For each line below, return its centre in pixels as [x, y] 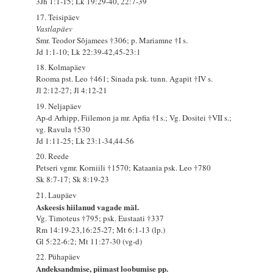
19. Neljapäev [59, 106]
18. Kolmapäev [61, 67]
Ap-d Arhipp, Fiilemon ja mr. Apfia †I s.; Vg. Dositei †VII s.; [134, 117]
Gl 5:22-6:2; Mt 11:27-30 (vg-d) [89, 241]
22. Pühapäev [58, 257]
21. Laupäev [57, 195]
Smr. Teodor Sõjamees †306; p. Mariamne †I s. [112, 40]
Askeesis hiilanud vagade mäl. [88, 207]
